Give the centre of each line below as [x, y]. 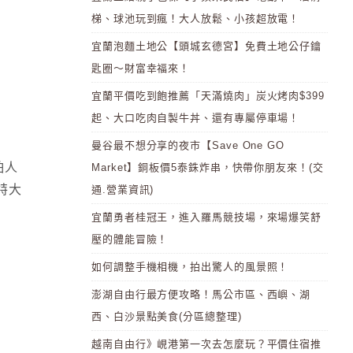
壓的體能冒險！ [130, 239]
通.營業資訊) [123, 190]
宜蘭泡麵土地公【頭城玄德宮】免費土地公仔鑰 [207, 46]
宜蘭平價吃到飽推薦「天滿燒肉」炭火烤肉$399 [208, 96]
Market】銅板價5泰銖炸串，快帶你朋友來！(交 [208, 167]
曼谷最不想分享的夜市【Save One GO [188, 145]
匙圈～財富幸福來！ [141, 68]
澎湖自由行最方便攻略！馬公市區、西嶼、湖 [201, 294]
